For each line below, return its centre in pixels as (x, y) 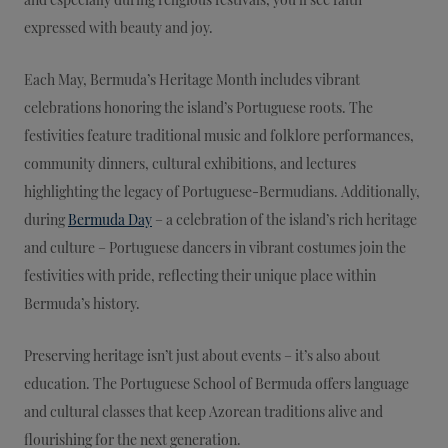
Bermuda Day (110, 219)
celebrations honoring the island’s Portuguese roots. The (198, 107)
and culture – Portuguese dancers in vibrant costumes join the (215, 247)
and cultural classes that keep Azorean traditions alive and (203, 411)
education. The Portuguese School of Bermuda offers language (216, 383)
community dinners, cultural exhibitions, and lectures (190, 163)
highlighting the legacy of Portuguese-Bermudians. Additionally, (222, 191)
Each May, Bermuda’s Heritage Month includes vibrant (192, 79)
